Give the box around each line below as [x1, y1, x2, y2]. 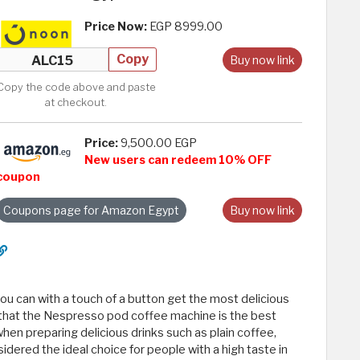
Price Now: [84, 19, 149, 35]
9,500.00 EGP [117, 136, 197, 151]
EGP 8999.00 [149, 19, 223, 35]
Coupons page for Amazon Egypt [2, 203, 179, 218]
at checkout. [45, 96, 108, 109]
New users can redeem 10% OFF [84, 153, 272, 168]
